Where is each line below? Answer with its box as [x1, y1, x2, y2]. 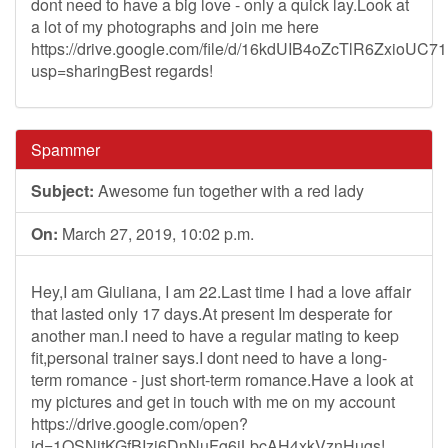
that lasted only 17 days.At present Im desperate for [31, 302, 392, 325]
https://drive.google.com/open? [31, 412, 248, 435]
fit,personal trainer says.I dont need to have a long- [31, 346, 387, 369]
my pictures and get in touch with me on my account [31, 390, 395, 413]
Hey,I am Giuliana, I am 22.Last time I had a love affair [31, 280, 411, 303]
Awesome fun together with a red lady [94, 179, 364, 202]
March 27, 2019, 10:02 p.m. [58, 222, 254, 245]
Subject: [31, 179, 94, 202]
